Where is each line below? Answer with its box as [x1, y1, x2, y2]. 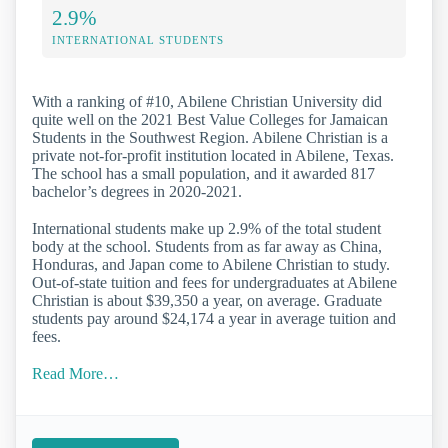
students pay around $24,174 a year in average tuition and [32, 310, 396, 328]
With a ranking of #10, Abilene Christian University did [32, 93, 382, 111]
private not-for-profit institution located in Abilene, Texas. [32, 147, 394, 165]
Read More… [32, 365, 119, 383]
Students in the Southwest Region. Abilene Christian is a [32, 129, 388, 147]
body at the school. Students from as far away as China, [32, 238, 382, 256]
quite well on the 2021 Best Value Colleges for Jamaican [32, 111, 388, 129]
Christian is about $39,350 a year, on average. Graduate [32, 292, 382, 310]
